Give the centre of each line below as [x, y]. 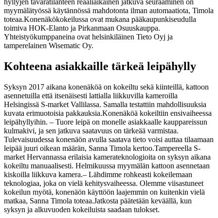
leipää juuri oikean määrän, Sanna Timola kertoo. [79, 148]
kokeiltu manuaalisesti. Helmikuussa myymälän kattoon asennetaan [107, 165]
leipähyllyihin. [27, 122]
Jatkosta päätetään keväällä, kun [143, 200]
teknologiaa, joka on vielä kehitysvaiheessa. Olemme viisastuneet [104, 183]
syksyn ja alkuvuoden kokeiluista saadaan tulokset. [82, 209]
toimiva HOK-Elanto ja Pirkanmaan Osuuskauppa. [82, 28]
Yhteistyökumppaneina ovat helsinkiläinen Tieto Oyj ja [88, 36]
